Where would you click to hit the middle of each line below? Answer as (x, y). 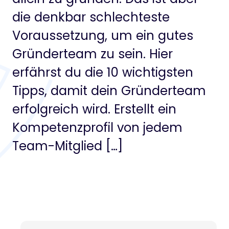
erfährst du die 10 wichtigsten (103, 72)
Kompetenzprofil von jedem (97, 128)
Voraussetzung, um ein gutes (103, 36)
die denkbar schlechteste (91, 17)
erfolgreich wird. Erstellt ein (94, 109)
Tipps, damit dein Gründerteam (109, 91)
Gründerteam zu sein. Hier (93, 54)
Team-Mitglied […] (67, 146)
